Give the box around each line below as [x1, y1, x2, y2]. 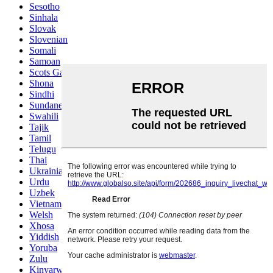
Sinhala [29, 12, 58, 23]
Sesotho [29, 1, 60, 12]
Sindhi [29, 89, 54, 100]
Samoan [29, 56, 60, 67]
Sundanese [29, 100, 71, 111]
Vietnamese [29, 199, 74, 210]
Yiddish [29, 232, 59, 243]
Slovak [29, 23, 56, 34]
